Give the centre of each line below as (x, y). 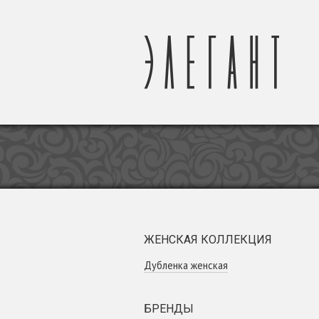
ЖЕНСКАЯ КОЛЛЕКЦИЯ (208, 240)
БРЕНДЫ (169, 309)
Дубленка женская (186, 265)
